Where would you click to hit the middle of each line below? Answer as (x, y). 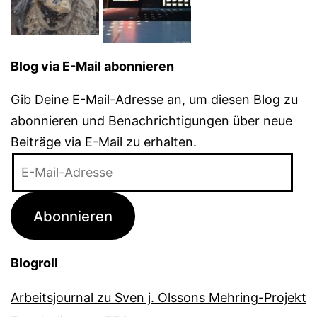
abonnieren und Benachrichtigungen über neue (151, 121)
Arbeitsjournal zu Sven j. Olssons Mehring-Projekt (158, 298)
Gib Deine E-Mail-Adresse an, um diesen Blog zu (154, 100)
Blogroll (34, 263)
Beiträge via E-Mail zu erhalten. (104, 142)
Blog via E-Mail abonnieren (92, 67)
